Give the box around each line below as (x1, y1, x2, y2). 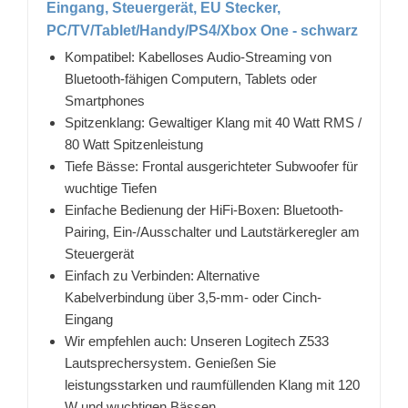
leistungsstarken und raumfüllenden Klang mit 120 (65, 377, 360, 393)
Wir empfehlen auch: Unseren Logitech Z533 (65, 333, 329, 350)
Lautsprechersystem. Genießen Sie (65, 355, 276, 372)
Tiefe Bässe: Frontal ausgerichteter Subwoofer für (65, 158, 358, 175)
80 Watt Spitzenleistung (65, 137, 203, 153)
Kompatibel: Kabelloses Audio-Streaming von (65, 49, 331, 66)
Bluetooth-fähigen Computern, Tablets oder (65, 71, 317, 87)
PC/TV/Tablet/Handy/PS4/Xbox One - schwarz (46, 23, 358, 39)
